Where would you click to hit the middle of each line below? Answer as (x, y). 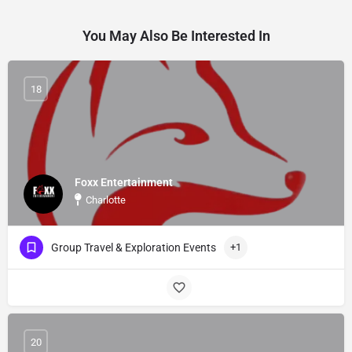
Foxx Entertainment (124, 182)
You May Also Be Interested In (176, 36)
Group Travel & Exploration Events (134, 248)
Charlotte (106, 200)
